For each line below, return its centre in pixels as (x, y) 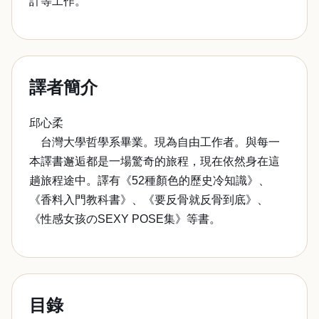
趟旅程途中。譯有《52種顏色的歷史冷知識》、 (150, 181)
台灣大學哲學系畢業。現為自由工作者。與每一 (155, 142)
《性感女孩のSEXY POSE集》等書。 (125, 219)
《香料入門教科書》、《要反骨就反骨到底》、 (149, 200)
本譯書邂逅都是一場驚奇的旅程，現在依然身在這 (155, 161)
